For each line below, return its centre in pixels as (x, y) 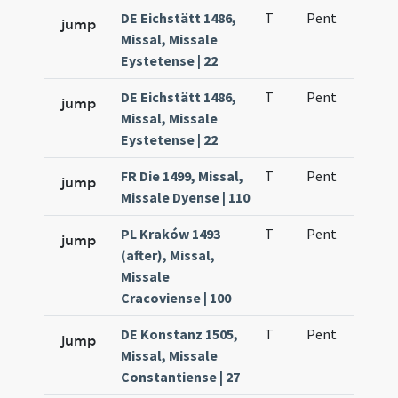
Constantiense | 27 (181, 377)
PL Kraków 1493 (171, 234)
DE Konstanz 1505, (180, 334)
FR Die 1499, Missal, (183, 176)
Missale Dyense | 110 (186, 197)
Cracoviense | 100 (176, 298)
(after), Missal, (168, 255)
